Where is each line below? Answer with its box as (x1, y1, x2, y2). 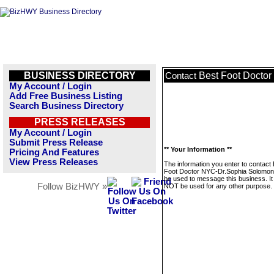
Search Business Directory (9, 101, 124, 111)
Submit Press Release (9, 138, 103, 147)
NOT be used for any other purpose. (164, 182, 272, 190)
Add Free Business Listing (9, 91, 122, 101)
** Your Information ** (164, 146, 232, 153)
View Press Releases (9, 157, 98, 167)
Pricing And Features (9, 147, 99, 157)
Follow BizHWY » (37, 182, 107, 191)
